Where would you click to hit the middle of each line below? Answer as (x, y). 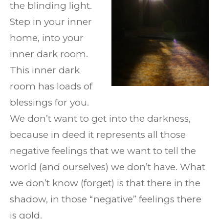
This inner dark (45, 70)
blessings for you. (49, 102)
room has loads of (51, 86)
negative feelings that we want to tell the (103, 151)
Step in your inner (51, 22)
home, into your (47, 38)
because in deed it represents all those (98, 135)
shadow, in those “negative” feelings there (106, 199)
